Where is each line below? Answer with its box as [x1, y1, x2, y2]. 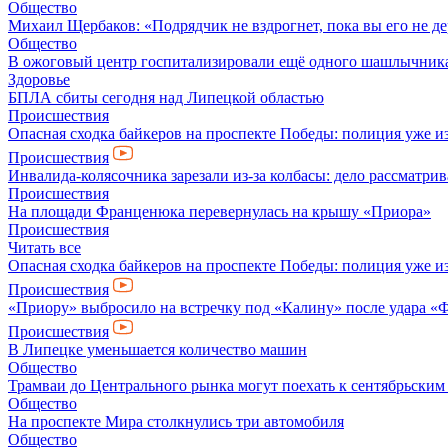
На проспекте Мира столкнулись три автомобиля [8, 413, 344, 430]
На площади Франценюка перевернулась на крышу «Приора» [8, 203, 431, 220]
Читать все [8, 239, 81, 256]
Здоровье [8, 71, 70, 88]
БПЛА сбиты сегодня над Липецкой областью [8, 89, 324, 106]
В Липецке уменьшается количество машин [8, 341, 307, 358]
